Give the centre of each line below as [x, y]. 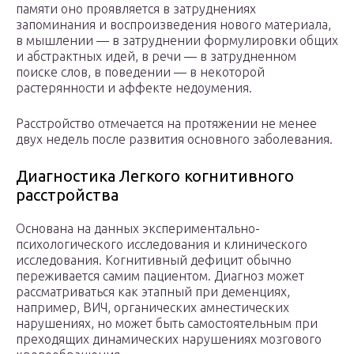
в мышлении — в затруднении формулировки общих [177, 41]
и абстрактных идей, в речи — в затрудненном [156, 56]
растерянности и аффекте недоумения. [134, 88]
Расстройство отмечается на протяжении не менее [166, 124]
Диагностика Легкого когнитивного [155, 176]
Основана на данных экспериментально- [138, 229]
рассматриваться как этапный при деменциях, [153, 292]
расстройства [67, 195]
